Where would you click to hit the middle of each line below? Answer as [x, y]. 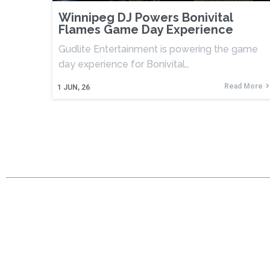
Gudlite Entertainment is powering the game [158, 49]
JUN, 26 [77, 87]
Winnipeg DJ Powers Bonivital [146, 17]
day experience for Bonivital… [124, 64]
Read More [243, 86]
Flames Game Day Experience [146, 29]
